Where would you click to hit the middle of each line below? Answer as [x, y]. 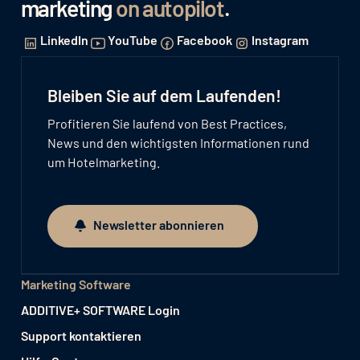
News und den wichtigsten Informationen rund [178, 143]
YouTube [132, 40]
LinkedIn [64, 40]
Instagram [280, 40]
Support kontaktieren [81, 335]
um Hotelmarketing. [103, 162]
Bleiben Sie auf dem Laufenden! [164, 96]
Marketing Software [76, 284]
